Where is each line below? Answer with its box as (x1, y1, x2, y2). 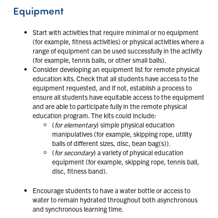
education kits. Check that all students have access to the (32, 73, 198, 83)
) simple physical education (96, 120, 175, 129)
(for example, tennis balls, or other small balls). (32, 55, 166, 64)
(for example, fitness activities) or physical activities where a (32, 36, 204, 46)
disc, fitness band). (52, 166, 108, 175)
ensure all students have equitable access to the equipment (32, 92, 204, 101)
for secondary (54, 147, 93, 157)
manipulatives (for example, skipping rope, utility (52, 129, 192, 138)
